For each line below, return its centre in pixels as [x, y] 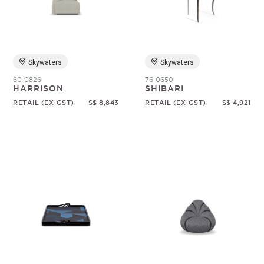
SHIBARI [165, 88]
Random [100, 24]
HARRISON [39, 88]
